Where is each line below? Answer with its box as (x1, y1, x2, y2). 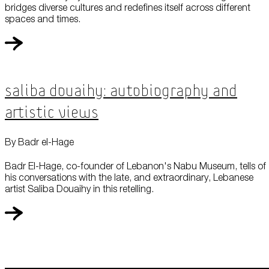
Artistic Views (5, 104, 98, 121)
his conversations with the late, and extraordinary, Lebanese (5, 171, 253, 183)
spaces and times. (5, 13, 80, 24)
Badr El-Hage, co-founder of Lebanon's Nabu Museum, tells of (5, 160, 266, 171)
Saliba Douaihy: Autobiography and (5, 83, 237, 99)
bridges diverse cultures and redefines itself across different (5, 1, 250, 13)
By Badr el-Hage (5, 136, 74, 147)
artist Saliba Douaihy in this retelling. (5, 183, 154, 194)
